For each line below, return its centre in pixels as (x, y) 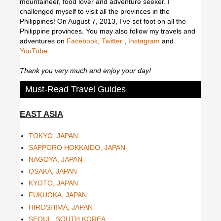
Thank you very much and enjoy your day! (85, 70)
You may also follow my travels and (141, 31)
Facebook (82, 41)
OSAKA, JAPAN (53, 171)
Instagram (145, 41)
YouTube (35, 51)
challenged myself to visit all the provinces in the (95, 11)
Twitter (113, 41)
